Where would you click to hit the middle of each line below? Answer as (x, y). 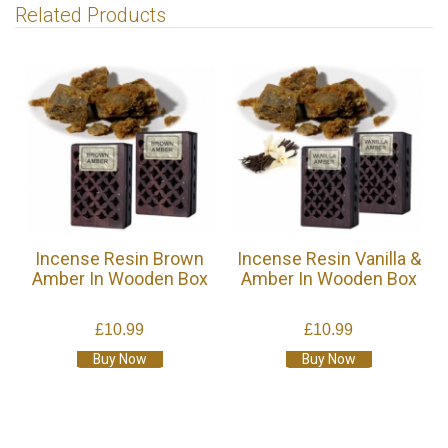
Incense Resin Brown (119, 259)
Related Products (90, 15)
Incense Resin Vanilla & (328, 259)
